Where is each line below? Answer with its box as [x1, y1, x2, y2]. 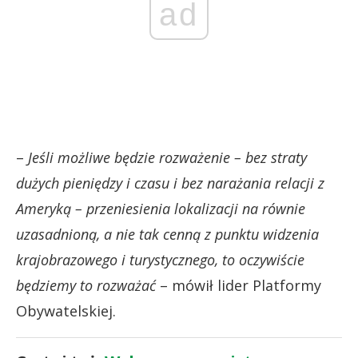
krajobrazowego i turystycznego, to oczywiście [16, 249, 304, 269]
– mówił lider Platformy [156, 275, 321, 295]
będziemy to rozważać [16, 275, 156, 295]
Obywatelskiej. [16, 300, 116, 320]
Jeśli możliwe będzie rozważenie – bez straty [28, 147, 307, 167]
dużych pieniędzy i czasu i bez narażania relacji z [16, 173, 324, 193]
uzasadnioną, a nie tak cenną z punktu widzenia [16, 224, 319, 244]
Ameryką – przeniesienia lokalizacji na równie [16, 198, 305, 218]
